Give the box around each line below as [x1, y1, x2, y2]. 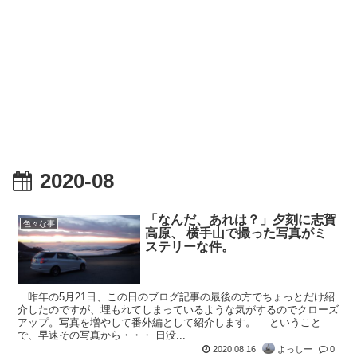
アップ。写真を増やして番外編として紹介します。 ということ [18, 316, 322, 328]
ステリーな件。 [145, 239, 235, 253]
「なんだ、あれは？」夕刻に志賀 [145, 212, 337, 226]
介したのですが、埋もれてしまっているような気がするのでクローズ [18, 303, 339, 316]
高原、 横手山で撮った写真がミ [145, 226, 328, 240]
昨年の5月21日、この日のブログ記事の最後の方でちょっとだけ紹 [18, 290, 335, 303]
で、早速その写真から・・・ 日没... [18, 328, 186, 341]
